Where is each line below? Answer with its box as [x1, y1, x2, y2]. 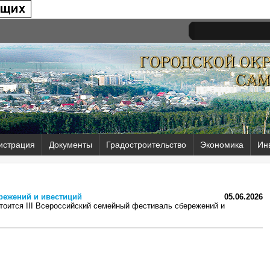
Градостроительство [106, 140, 186, 149]
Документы [49, 140, 92, 149]
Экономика [200, 140, 243, 149]
